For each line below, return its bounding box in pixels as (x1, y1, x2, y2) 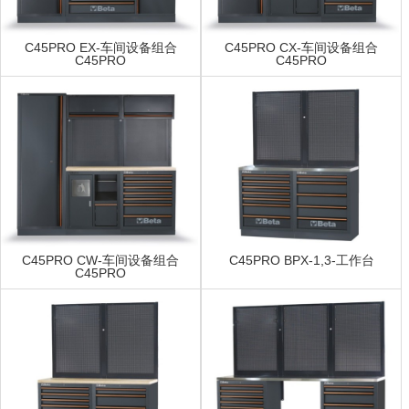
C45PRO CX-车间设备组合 (225, 40, 378, 56)
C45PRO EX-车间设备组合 (24, 40, 177, 56)
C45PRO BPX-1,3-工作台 (228, 253, 374, 268)
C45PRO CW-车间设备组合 (22, 253, 179, 268)
